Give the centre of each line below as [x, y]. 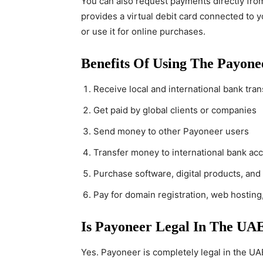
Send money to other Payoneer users [171, 131]
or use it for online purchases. [143, 31]
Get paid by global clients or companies [175, 110]
